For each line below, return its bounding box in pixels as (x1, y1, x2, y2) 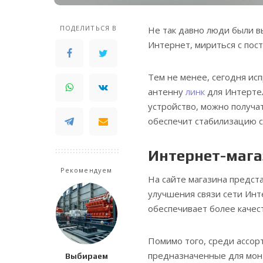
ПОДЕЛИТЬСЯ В (59, 23, 117, 33)
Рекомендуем (60, 166, 113, 175)
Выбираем (65, 251, 108, 261)
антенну (148, 86, 186, 98)
